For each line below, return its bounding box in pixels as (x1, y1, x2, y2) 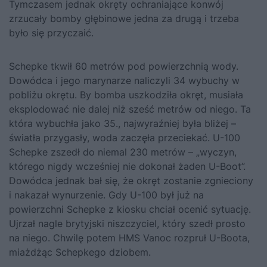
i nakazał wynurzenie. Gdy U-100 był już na (9, 188, 204, 201)
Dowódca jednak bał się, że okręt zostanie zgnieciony (9, 174, 253, 187)
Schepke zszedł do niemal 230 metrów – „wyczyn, (9, 145, 237, 158)
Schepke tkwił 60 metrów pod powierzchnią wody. (9, 60, 238, 72)
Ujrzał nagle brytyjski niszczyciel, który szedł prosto (9, 217, 246, 229)
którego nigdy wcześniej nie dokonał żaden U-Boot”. (9, 160, 246, 172)
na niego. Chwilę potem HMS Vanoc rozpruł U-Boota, (9, 231, 250, 244)
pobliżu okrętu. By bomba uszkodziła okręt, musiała (9, 88, 243, 101)
